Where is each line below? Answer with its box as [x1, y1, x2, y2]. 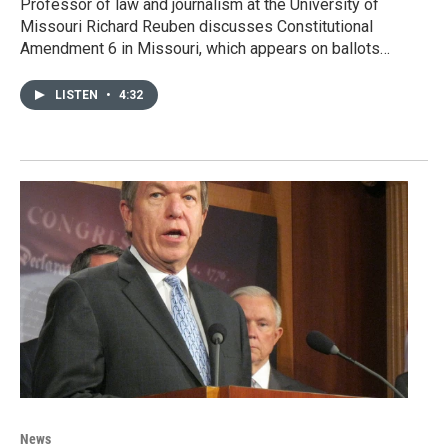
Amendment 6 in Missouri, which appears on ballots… [20, 39, 390, 59]
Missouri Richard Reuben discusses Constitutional [20, 17, 373, 37]
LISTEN [55, 88, 101, 103]
